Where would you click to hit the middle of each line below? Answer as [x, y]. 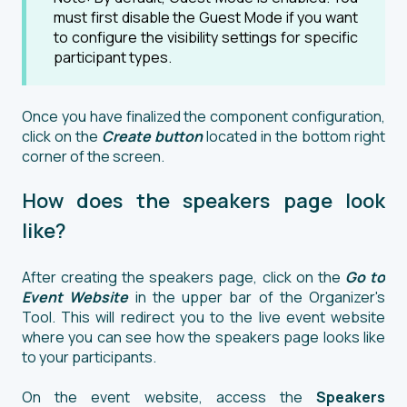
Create [128, 136]
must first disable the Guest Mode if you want [206, 18]
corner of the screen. [93, 156]
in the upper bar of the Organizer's [257, 297]
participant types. [113, 58]
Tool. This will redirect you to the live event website [203, 317]
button [180, 136]
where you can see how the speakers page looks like [203, 337]
